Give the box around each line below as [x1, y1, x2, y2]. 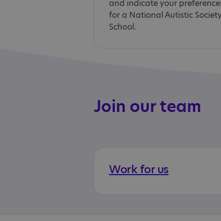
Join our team [94, 95, 201, 117]
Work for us [109, 162, 169, 177]
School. [109, 21, 136, 33]
